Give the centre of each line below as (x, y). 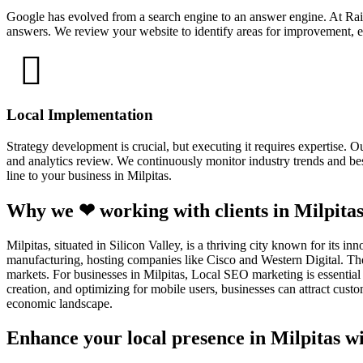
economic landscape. (60, 303)
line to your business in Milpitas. (89, 175)
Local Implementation (80, 115)
